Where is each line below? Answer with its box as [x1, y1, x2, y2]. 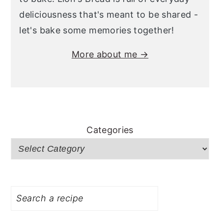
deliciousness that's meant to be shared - [19, 9, 198, 20]
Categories [86, 124, 134, 135]
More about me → [71, 49, 149, 59]
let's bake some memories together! [19, 25, 174, 35]
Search [10, 179, 41, 190]
